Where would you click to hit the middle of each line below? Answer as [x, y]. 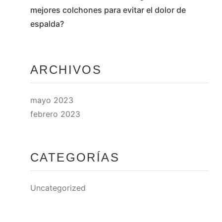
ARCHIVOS [66, 70]
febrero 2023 [55, 114]
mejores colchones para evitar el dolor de [108, 10]
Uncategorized [58, 188]
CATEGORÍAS [75, 157]
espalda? [47, 24]
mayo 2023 [52, 100]
